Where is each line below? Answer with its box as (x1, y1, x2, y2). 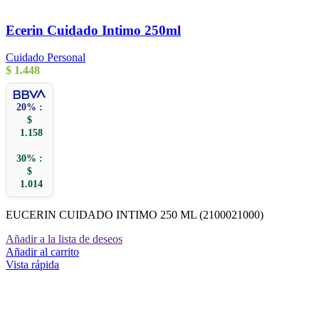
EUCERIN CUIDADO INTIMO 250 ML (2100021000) (6, 209, 263, 221)
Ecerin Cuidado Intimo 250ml (6, 22, 181, 38)
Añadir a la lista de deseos (6, 233, 122, 246)
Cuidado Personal (6, 51, 85, 64)
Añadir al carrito (6, 246, 79, 258)
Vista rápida (6, 258, 59, 271)
